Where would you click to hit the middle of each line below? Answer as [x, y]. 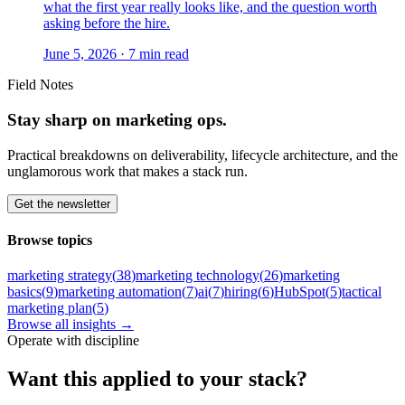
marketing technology [198, 276]
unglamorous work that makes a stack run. [127, 171]
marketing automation [120, 292]
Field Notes [40, 85]
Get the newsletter [62, 203]
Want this [55, 379]
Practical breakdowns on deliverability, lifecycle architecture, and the [202, 155]
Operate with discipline [73, 341]
